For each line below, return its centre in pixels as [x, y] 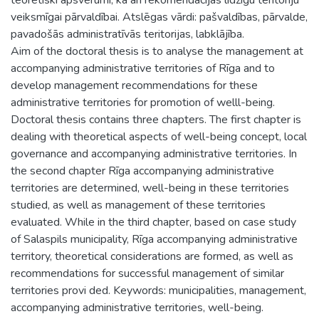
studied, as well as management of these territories [138, 205]
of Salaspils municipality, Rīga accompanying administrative [154, 239]
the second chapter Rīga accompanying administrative [142, 171]
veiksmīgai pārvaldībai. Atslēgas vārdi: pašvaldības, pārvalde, [159, 17]
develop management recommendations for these [134, 85]
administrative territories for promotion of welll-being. [143, 102]
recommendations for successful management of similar [147, 273]
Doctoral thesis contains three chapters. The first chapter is [156, 119]
